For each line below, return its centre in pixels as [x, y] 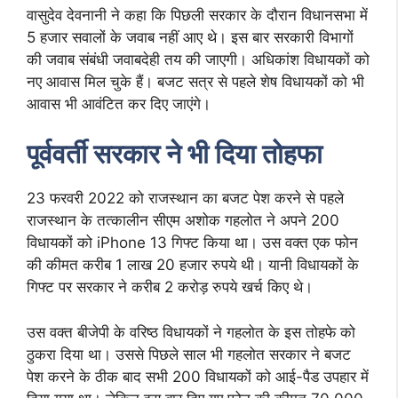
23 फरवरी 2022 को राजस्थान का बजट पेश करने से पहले [185, 199]
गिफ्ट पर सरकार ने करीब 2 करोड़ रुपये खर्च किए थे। [170, 287]
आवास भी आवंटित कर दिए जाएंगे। [119, 103]
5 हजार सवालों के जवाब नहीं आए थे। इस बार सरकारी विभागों [190, 37]
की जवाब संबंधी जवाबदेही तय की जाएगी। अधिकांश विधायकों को [198, 59]
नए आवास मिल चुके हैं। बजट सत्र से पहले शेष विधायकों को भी [195, 81]
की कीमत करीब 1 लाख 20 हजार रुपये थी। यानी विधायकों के [193, 265]
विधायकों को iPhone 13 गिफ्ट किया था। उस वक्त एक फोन [192, 243]
